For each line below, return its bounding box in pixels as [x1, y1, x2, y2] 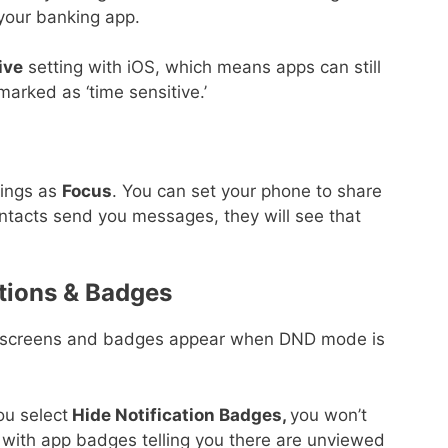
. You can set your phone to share [112, 180, 382, 201]
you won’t [290, 404, 367, 425]
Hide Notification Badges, [68, 404, 290, 425]
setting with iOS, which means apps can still [23, 57, 381, 78]
